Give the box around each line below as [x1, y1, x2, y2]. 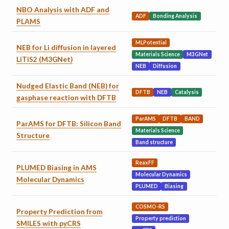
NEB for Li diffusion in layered [16, 43, 116, 52]
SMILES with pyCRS [16, 219, 81, 228]
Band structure [135, 139, 173, 146]
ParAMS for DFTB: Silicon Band [16, 119, 121, 128]
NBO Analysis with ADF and [16, 5, 109, 14]
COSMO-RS [135, 203, 165, 210]
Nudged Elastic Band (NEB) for [16, 81, 119, 90]
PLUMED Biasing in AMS [16, 163, 97, 172]
